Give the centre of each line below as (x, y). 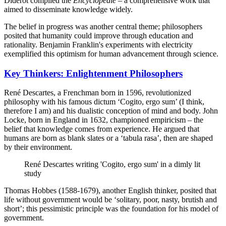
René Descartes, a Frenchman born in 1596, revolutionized (98, 93)
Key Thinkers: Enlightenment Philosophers (93, 73)
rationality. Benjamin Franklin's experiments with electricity (98, 44)
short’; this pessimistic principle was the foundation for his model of (111, 209)
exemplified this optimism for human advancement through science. (111, 53)
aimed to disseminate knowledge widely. (68, 9)
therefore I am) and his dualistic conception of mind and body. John (111, 111)
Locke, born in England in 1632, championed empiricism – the (104, 120)
